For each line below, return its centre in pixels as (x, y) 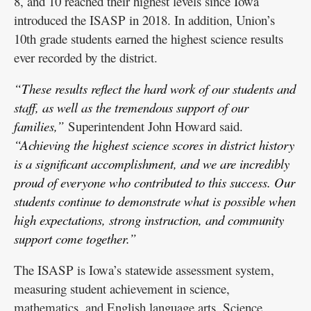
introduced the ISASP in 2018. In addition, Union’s (144, 20)
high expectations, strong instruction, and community (149, 220)
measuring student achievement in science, (122, 289)
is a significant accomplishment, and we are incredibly (152, 164)
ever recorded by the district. (86, 58)
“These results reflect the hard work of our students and (155, 89)
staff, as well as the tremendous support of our (131, 108)
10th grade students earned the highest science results (149, 39)
